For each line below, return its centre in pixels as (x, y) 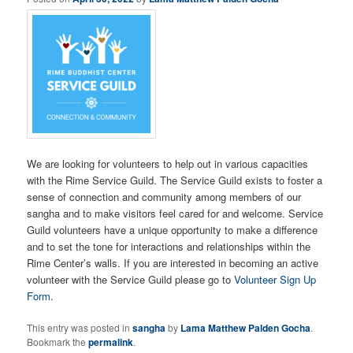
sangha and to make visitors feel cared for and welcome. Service (175, 213)
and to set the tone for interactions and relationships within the (169, 246)
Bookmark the (58, 342)
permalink (111, 342)
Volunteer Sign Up (275, 279)
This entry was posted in (80, 328)
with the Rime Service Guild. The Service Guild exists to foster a (175, 180)
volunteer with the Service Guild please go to (131, 279)
